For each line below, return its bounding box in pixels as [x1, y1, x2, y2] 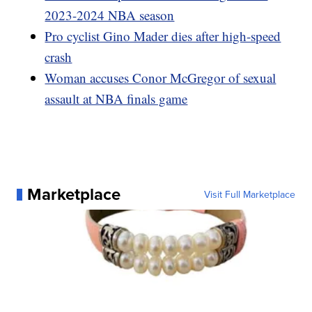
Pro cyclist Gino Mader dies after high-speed [45, 27, 281, 45]
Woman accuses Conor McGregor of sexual [45, 69, 276, 87]
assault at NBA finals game [45, 90, 188, 108]
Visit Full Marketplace [203, 187, 295, 202]
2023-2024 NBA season [45, 6, 175, 24]
